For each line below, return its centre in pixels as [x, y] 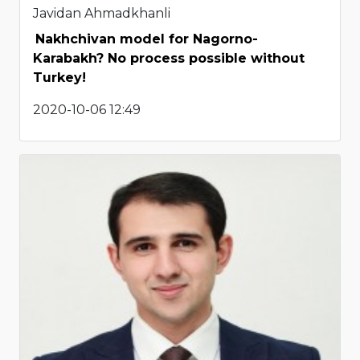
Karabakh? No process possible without [169, 58]
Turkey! [59, 77]
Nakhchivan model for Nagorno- [147, 39]
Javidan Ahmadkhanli [102, 13]
